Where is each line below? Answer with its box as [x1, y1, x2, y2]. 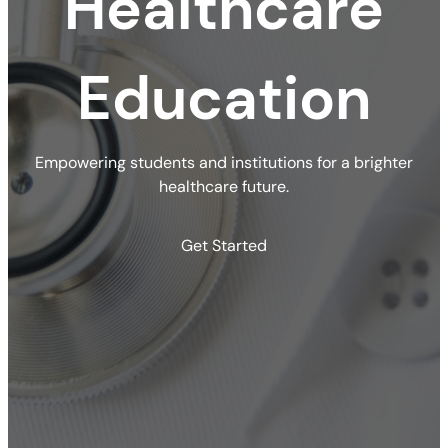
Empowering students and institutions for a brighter [35, 151, 413, 173]
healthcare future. [159, 175, 289, 197]
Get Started [181, 234, 267, 256]
